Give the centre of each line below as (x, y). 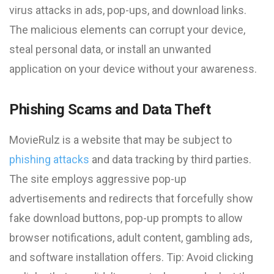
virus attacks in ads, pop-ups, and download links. (128, 10)
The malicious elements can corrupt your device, (127, 30)
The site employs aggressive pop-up (98, 179)
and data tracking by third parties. (170, 159)
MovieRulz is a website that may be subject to (120, 140)
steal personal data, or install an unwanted (110, 49)
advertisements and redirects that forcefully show (131, 198)
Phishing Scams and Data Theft (110, 109)
